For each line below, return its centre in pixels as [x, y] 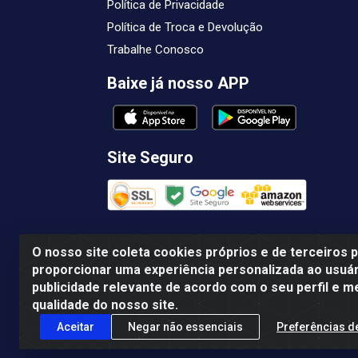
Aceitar [76, 326]
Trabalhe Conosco [155, 50]
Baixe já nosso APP [178, 83]
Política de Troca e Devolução [185, 27]
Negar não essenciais [185, 326]
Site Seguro [150, 157]
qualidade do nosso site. [105, 305]
